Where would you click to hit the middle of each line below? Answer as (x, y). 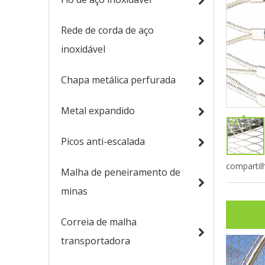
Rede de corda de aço (107, 30)
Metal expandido (98, 111)
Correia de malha (99, 222)
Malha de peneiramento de (121, 172)
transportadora (96, 241)
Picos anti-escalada (103, 141)
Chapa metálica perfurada (118, 80)
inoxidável (83, 49)
